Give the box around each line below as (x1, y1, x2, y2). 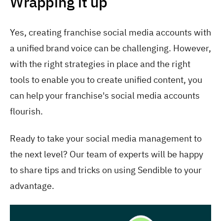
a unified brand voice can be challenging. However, (10, 42, 211, 54)
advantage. (10, 180, 54, 191)
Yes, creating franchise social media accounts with (10, 27, 211, 38)
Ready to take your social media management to (10, 132, 202, 144)
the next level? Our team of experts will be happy (10, 148, 203, 160)
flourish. (10, 106, 43, 117)
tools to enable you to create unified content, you (10, 74, 202, 86)
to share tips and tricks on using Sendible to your (10, 164, 202, 176)
